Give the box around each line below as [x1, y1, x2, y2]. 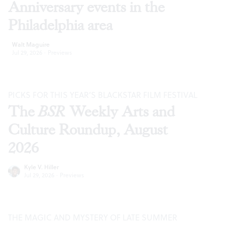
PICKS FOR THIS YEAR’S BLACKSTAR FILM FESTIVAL [8, 89, 197, 101]
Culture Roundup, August [8, 121, 168, 140]
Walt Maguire [12, 40, 50, 49]
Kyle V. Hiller [24, 163, 59, 172]
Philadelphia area [8, 16, 113, 35]
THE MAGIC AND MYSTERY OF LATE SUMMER [8, 212, 177, 223]
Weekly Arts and [66, 102, 175, 122]
